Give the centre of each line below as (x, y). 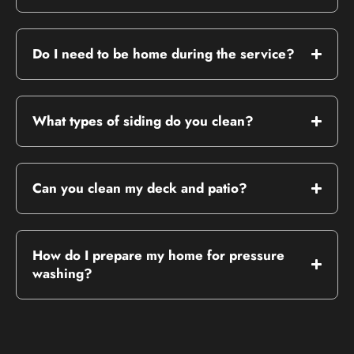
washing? (62, 273)
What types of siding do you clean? (143, 121)
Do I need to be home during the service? (164, 53)
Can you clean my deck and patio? (140, 188)
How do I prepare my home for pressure (158, 255)
